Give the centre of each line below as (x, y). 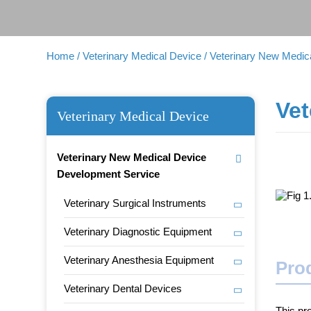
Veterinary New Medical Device (132, 157)
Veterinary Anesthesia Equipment (139, 260)
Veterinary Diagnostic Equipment (138, 232)
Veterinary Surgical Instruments (135, 203)
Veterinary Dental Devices (123, 288)
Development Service (109, 174)
